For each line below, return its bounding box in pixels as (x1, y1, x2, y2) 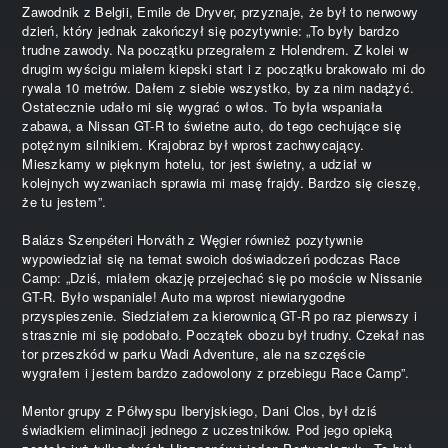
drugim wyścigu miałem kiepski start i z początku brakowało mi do (22, 58, 426, 78)
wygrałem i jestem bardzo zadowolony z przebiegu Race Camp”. (22, 362, 410, 382)
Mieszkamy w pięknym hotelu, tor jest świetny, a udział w (22, 153, 371, 173)
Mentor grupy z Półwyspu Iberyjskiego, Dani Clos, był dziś (22, 400, 378, 420)
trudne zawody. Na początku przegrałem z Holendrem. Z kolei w (22, 39, 408, 59)
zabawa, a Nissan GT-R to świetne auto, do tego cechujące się (22, 115, 401, 135)
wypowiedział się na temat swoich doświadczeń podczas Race (22, 248, 401, 268)
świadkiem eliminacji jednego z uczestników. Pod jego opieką (22, 419, 393, 439)
